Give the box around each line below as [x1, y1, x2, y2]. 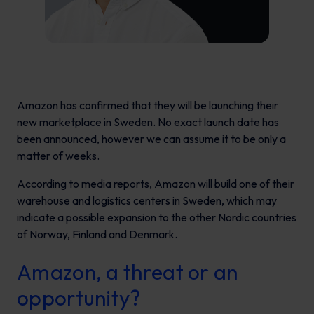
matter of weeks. [17, 148, 100, 163]
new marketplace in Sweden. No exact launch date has [17, 114, 279, 129]
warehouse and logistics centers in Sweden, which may [17, 193, 277, 207]
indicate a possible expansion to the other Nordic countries [17, 210, 296, 224]
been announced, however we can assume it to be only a [17, 131, 286, 146]
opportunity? [17, 284, 141, 311]
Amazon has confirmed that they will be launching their [17, 97, 278, 112]
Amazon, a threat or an [17, 258, 238, 285]
